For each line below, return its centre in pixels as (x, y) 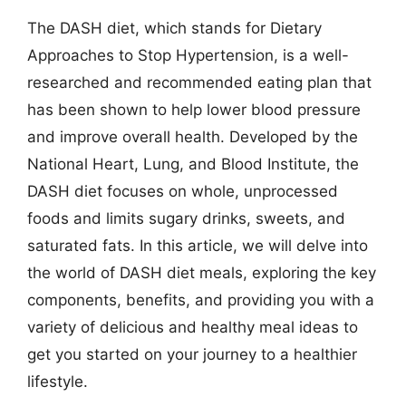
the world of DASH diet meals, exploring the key (202, 272)
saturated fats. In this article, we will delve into (198, 245)
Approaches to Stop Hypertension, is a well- (188, 55)
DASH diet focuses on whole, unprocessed (183, 191)
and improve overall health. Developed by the (193, 136)
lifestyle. (58, 381)
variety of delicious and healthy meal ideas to (193, 327)
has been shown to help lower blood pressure (194, 109)
